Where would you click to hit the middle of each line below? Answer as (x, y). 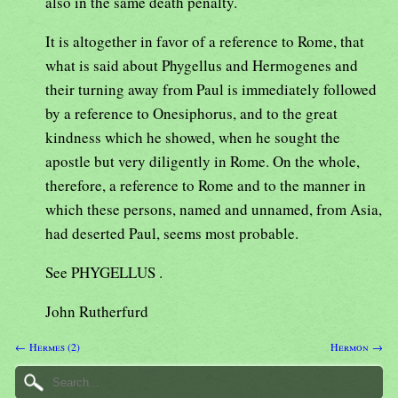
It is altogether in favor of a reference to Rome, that (205, 42)
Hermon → (357, 347)
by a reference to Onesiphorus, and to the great (191, 114)
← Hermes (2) (48, 347)
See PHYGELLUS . (104, 273)
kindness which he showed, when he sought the (193, 138)
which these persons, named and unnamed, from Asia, (214, 210)
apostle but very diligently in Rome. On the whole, (203, 162)
